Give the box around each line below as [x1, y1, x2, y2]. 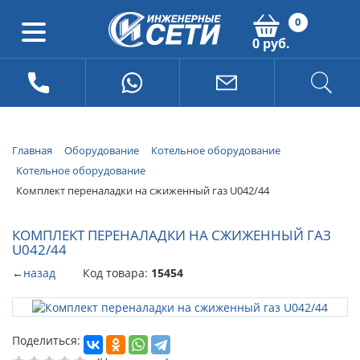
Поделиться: [12, 332, 80, 348]
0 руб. [252, 35, 290, 52]
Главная [12, 143, 52, 157]
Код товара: [83, 265, 151, 281]
